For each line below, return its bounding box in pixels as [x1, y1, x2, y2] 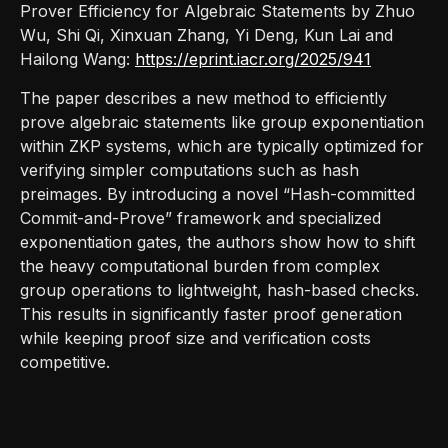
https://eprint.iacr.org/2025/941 [135, 48, 371, 69]
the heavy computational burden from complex [20, 255, 380, 276]
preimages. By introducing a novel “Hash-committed [20, 183, 415, 204]
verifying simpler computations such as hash [20, 159, 359, 180]
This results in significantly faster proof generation [20, 303, 402, 324]
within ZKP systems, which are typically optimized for [20, 135, 424, 156]
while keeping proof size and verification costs [20, 327, 371, 348]
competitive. [20, 351, 110, 372]
